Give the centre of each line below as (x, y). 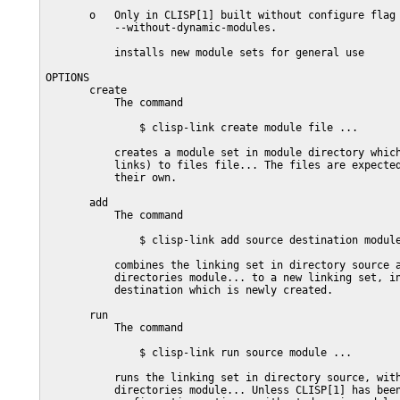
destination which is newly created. (189, 290)
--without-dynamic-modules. (161, 28)
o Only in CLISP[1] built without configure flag (221, 15)
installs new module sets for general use (205, 53)
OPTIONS (67, 78)
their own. (111, 178)
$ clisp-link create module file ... (202, 128)
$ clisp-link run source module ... (199, 353)
